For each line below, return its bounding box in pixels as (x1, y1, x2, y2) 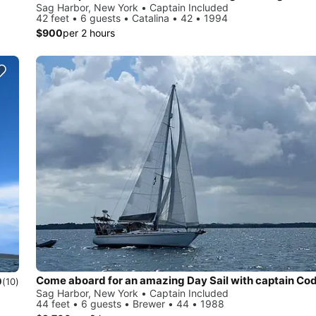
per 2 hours (63, 26, 115, 39)
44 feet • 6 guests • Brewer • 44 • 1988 (36, 297, 224, 310)
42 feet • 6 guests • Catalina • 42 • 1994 (36, 11, 228, 24)
